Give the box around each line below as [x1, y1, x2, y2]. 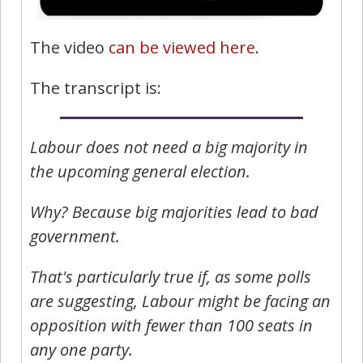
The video [30, 36, 109, 58]
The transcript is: [30, 76, 161, 99]
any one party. [30, 338, 133, 361]
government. [30, 224, 120, 247]
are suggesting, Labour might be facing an [30, 289, 331, 312]
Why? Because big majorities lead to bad [30, 200, 318, 223]
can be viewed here [109, 36, 255, 58]
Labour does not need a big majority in [30, 135, 308, 158]
